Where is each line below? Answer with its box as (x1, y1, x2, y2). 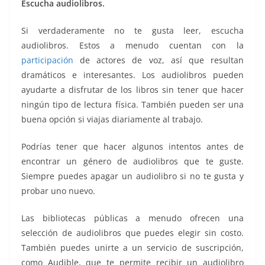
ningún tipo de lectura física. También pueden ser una (21, 98, 244, 110)
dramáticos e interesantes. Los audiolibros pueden (21, 69, 244, 80)
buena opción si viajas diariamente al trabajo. (21, 113, 203, 125)
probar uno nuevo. (21, 185, 95, 196)
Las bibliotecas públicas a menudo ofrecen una (21, 212, 244, 224)
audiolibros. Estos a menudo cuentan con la (21, 39, 244, 51)
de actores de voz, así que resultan (73, 54, 244, 66)
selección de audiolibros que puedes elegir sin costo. (21, 227, 244, 238)
